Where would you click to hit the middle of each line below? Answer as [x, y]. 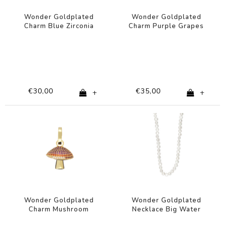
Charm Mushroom [59, 209]
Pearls [166, 218]
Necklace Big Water [166, 209]
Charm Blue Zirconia [59, 26]
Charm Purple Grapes [166, 26]
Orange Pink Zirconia [59, 218]
